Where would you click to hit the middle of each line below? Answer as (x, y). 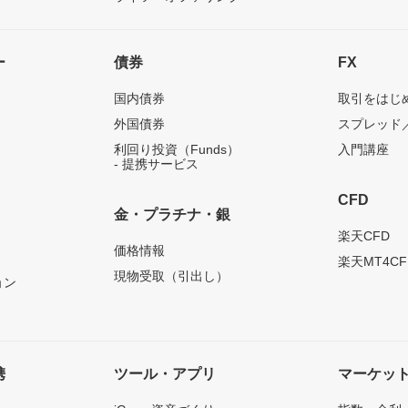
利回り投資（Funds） (176, 150)
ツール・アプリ (164, 374)
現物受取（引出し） (171, 276)
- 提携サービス (156, 164)
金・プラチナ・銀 (172, 215)
